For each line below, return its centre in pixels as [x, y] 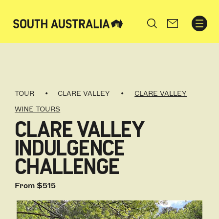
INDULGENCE [70, 149]
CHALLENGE [67, 167]
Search [155, 26]
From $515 [35, 186]
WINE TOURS [38, 109]
